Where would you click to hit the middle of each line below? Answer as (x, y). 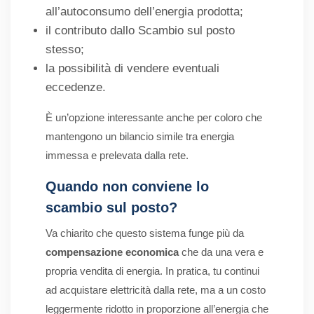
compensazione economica (112, 252)
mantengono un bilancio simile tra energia (140, 137)
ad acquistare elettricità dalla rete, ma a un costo (156, 290)
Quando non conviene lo (127, 187)
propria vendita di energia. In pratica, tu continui (152, 271)
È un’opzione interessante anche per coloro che (154, 118)
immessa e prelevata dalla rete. (117, 156)
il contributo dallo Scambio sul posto (140, 31)
